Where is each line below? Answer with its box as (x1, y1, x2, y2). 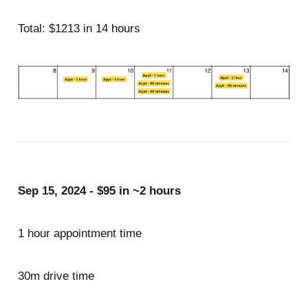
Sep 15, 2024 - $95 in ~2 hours (17, 184, 181, 197)
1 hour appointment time (17, 227, 142, 241)
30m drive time (17, 269, 98, 283)
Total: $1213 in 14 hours (17, 22, 140, 36)
